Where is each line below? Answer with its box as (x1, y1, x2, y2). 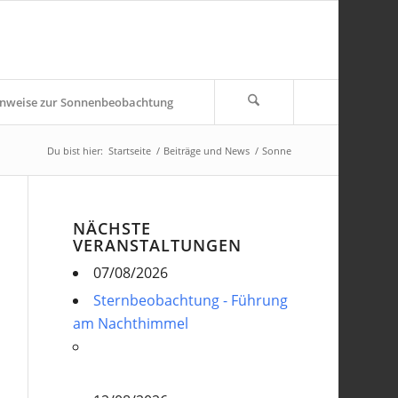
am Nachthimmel (73, 314, 189, 333)
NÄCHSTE (73, 218, 152, 239)
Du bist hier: (46, 144, 103, 157)
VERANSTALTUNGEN (73, 235, 243, 256)
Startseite (107, 144, 151, 157)
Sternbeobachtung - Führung (93, 291, 289, 310)
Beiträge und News (163, 144, 250, 157)
